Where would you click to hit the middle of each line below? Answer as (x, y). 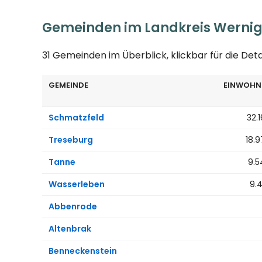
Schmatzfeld (76, 117)
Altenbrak (70, 228)
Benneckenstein (83, 251)
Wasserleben (77, 184)
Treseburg (71, 139)
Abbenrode (73, 206)
